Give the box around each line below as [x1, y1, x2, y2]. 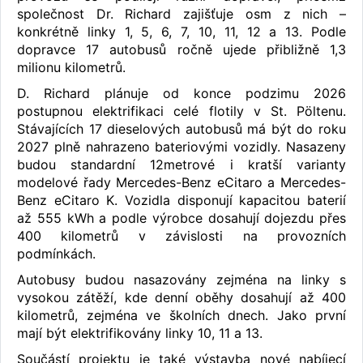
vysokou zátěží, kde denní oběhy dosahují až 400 [17, 288, 346, 305]
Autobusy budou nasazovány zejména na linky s [17, 271, 346, 288]
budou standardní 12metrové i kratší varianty [17, 156, 346, 173]
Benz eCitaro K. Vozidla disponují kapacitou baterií [17, 191, 346, 208]
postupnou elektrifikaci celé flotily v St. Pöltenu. [17, 102, 346, 119]
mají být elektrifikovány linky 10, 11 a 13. [17, 324, 263, 341]
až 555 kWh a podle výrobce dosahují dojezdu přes [17, 209, 346, 226]
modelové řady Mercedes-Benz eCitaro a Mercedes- [17, 173, 346, 190]
